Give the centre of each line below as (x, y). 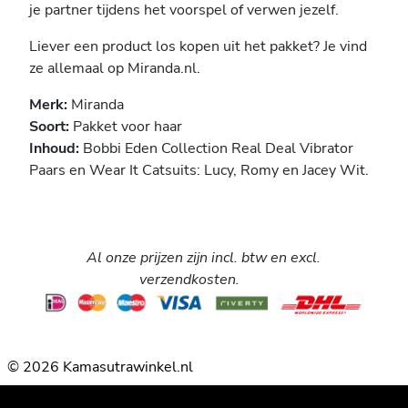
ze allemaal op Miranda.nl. (115, 69)
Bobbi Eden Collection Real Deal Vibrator (216, 149)
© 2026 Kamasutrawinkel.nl (100, 367)
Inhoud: (54, 149)
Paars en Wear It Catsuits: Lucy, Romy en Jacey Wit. (201, 171)
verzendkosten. (189, 280)
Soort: (51, 127)
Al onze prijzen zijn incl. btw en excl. (204, 258)
